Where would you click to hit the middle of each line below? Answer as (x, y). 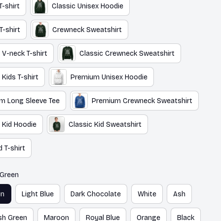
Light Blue (37, 194)
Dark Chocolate (95, 194)
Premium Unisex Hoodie (109, 77)
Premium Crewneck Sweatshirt (142, 101)
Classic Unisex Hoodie (87, 6)
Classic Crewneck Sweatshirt (127, 53)
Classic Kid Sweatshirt (105, 124)
